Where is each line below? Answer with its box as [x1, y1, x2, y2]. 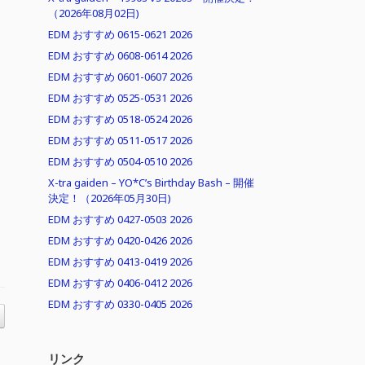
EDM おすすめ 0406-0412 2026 [48, 275, 193, 290]
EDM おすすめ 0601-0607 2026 [48, 69, 193, 84]
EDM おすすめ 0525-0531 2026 [48, 90, 193, 105]
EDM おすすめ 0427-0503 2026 [48, 212, 193, 226]
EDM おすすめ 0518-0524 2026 [48, 112, 193, 126]
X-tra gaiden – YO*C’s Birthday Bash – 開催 [48, 175, 255, 190]
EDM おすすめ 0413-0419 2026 [48, 254, 193, 269]
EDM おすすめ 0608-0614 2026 [48, 48, 193, 63]
